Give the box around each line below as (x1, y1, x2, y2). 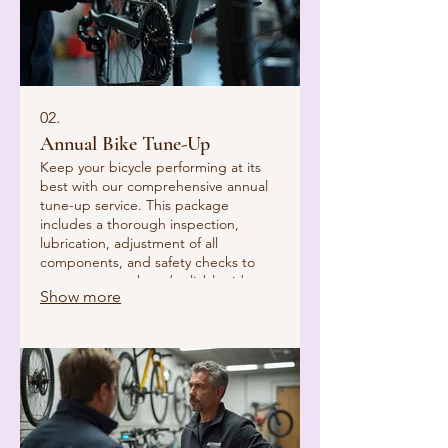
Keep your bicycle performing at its (40, 158, 261, 177)
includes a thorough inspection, (40, 215, 239, 234)
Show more (40, 287, 121, 307)
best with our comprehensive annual (40, 177, 268, 196)
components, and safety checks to (40, 253, 255, 272)
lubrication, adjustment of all (40, 234, 218, 253)
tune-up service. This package (40, 196, 229, 215)
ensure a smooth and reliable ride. (40, 272, 256, 291)
